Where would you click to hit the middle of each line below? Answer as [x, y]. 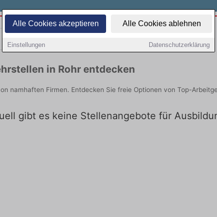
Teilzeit [59, 39]
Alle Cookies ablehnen [162, 23]
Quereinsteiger [158, 39]
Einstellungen [26, 45]
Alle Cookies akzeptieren [55, 23]
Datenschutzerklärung [179, 45]
